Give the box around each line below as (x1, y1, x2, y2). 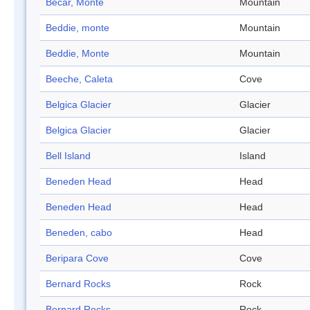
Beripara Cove (46, 253, 109, 264)
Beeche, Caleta (46, 73, 113, 85)
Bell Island (46, 150, 91, 162)
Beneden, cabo (46, 227, 112, 239)
